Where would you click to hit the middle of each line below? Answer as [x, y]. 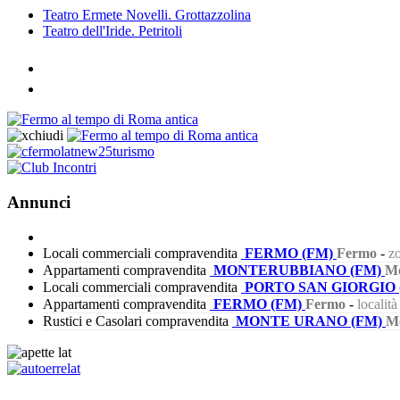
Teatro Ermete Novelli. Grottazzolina [147, 15]
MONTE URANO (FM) [311, 321]
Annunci [39, 203]
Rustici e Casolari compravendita [136, 321]
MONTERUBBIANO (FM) [299, 270]
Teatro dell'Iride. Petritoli [112, 31]
